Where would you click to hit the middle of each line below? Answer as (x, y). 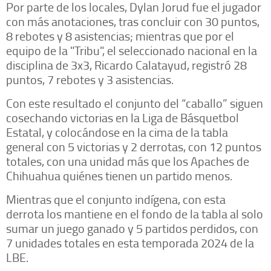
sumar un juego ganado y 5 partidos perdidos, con (132, 228)
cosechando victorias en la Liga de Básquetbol (122, 118)
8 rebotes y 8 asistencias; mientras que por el (120, 36)
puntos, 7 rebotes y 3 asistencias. (90, 80)
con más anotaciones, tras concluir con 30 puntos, (133, 21)
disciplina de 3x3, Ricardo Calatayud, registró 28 (126, 65)
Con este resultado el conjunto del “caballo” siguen (135, 103)
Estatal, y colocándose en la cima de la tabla (117, 132)
